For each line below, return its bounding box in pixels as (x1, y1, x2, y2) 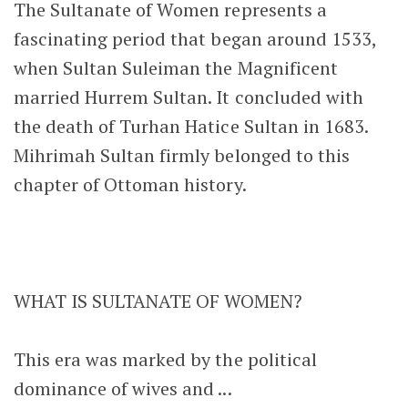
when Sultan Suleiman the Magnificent (14, 55, 338, 80)
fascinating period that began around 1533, (14, 25, 376, 51)
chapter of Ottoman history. (14, 171, 247, 197)
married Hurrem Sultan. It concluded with (14, 84, 363, 109)
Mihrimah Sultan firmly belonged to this (14, 142, 350, 168)
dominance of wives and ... (14, 375, 232, 401)
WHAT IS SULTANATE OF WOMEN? (14, 288, 302, 313)
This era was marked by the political (14, 346, 317, 372)
